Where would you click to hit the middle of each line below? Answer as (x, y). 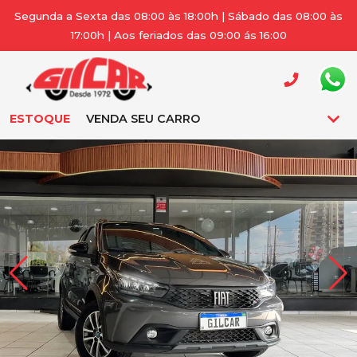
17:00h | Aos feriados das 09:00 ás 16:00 (178, 35)
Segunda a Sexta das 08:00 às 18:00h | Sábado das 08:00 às (178, 16)
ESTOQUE (40, 119)
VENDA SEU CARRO (143, 119)
